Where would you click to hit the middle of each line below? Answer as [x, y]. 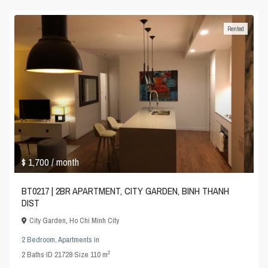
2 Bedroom [39, 239]
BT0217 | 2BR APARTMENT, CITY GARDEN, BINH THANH [126, 191]
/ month [66, 162]
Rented [235, 29]
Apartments [75, 239]
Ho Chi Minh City [95, 220]
